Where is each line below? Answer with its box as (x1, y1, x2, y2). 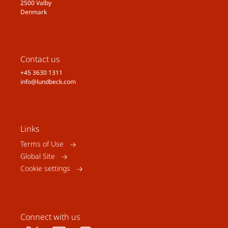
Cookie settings (20, 163, 70, 174)
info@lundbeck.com (20, 77, 76, 87)
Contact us (20, 53, 60, 65)
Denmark (20, 8, 47, 17)
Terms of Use (20, 139, 64, 149)
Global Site (20, 151, 55, 161)
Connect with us (20, 211, 80, 223)
